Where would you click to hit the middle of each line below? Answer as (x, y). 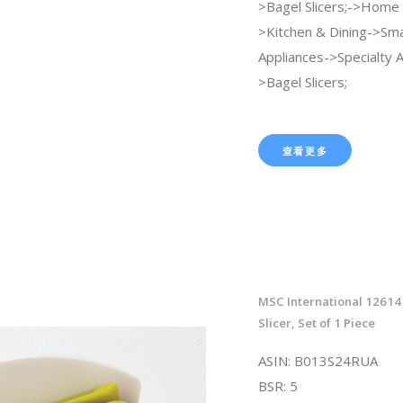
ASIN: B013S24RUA (318, 360)
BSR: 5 (278, 385)
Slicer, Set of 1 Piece (316, 322)
